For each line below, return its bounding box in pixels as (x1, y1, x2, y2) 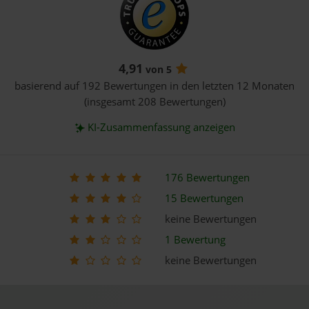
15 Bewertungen (165, 190, 243, 206)
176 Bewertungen (165, 170, 250, 185)
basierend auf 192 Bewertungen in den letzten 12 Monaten (14, 78, 295, 93)
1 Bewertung (165, 232, 226, 247)
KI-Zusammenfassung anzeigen (87, 119, 235, 134)
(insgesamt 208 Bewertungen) (83, 94, 226, 109)
